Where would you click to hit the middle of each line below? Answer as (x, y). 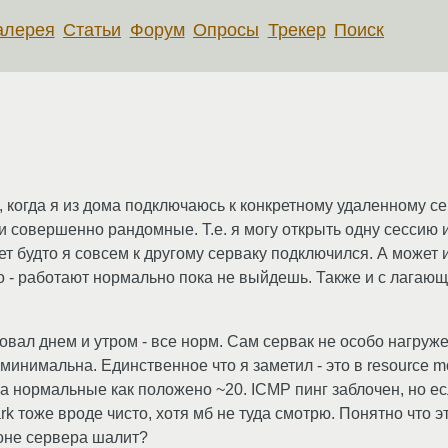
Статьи (92, 29)
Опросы (226, 29)
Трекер (296, 29)
